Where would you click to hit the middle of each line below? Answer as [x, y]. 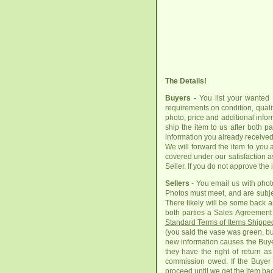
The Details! [186, 81]
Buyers [178, 98]
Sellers [177, 183]
